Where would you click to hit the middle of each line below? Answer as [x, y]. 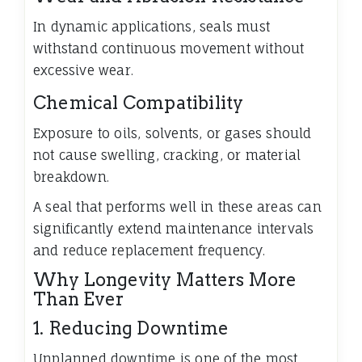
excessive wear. [83, 71]
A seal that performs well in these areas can [177, 207]
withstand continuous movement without [169, 49]
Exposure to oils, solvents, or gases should [173, 134]
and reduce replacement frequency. [149, 251]
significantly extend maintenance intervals [174, 229]
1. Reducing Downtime [131, 328]
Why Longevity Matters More [165, 280]
